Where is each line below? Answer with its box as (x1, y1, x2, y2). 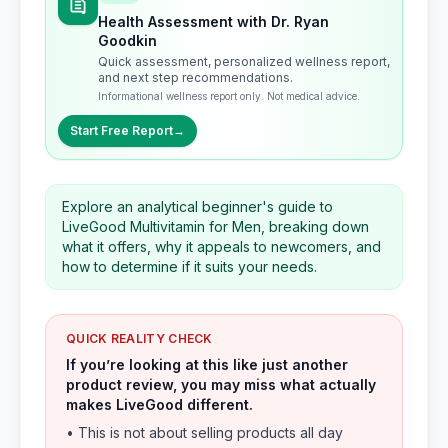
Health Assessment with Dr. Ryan (98, 13, 329, 30)
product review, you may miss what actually (66, 376, 376, 393)
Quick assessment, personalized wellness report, (98, 54, 390, 69)
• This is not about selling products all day (66, 424, 343, 441)
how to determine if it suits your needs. (62, 258, 317, 275)
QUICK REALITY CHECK (66, 331, 213, 346)
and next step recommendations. (98, 70, 293, 85)
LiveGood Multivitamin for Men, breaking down (62, 218, 369, 235)
